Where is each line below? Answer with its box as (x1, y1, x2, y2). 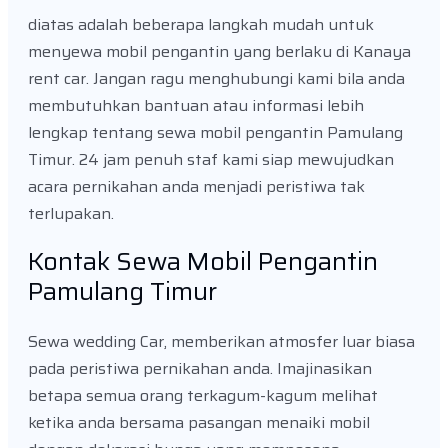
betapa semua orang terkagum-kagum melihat (28, 383, 378, 409)
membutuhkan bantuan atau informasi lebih (28, 92, 364, 118)
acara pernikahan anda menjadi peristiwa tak (28, 173, 365, 199)
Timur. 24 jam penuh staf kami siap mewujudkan (28, 146, 394, 172)
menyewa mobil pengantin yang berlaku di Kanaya (28, 38, 411, 64)
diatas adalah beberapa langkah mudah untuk (28, 11, 374, 37)
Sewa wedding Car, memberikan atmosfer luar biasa (28, 329, 415, 355)
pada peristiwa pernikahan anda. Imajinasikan (28, 356, 372, 382)
